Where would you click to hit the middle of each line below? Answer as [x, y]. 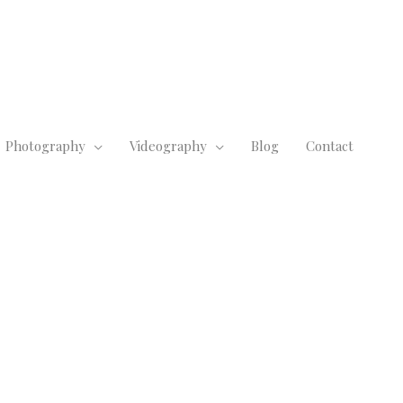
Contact [330, 146]
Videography [168, 146]
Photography [45, 146]
